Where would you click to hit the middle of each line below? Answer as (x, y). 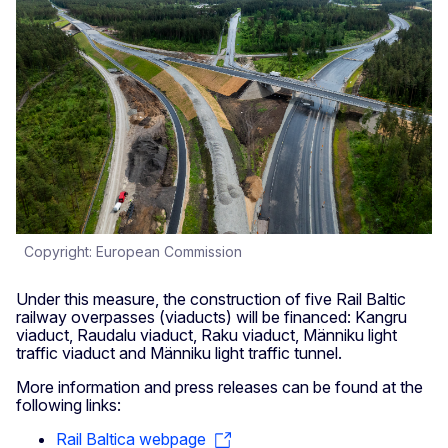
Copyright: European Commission (133, 252)
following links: (68, 405)
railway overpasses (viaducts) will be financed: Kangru (211, 317)
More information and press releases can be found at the (219, 387)
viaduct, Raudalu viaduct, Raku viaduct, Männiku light (206, 335)
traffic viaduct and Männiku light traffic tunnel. (179, 353)
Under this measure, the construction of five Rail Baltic (211, 299)
